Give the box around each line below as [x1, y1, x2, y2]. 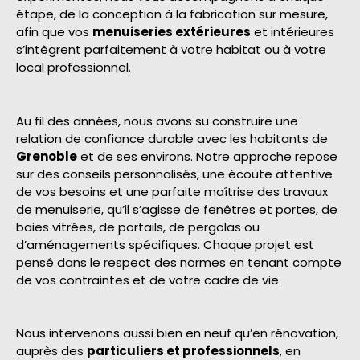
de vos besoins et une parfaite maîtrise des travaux [16, 182, 328, 200]
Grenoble [16, 147, 77, 165]
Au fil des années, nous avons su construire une [16, 112, 298, 129]
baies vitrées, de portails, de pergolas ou [16, 218, 260, 235]
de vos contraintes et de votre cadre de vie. [16, 271, 281, 288]
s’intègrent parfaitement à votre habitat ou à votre [16, 41, 326, 59]
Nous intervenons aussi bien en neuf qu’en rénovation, [16, 325, 338, 342]
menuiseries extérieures [92, 23, 251, 41]
